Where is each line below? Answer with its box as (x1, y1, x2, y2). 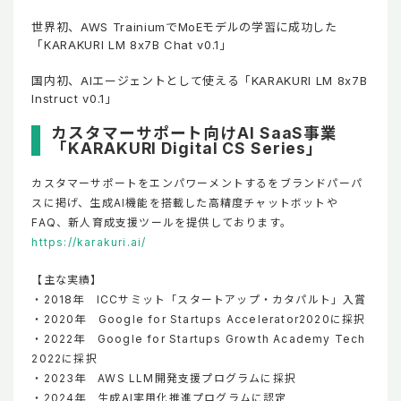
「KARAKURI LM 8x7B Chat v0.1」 (31, 37, 232, 52)
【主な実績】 (31, 272, 103, 286)
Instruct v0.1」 (31, 90, 117, 106)
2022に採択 (31, 351, 98, 365)
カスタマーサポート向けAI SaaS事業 (51, 123, 338, 142)
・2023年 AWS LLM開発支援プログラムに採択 (31, 371, 297, 385)
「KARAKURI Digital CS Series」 (51, 138, 324, 158)
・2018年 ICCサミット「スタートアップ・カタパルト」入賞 (31, 292, 367, 306)
